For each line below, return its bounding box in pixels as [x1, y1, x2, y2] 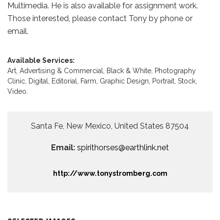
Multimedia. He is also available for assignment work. [7, 1, 198, 10]
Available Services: [7, 56, 76, 64]
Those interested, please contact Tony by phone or [7, 14, 192, 23]
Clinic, [7, 77, 28, 85]
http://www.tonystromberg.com [53, 169, 167, 177]
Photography [155, 67, 196, 75]
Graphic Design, [100, 77, 152, 85]
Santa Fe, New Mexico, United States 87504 [31, 121, 189, 131]
